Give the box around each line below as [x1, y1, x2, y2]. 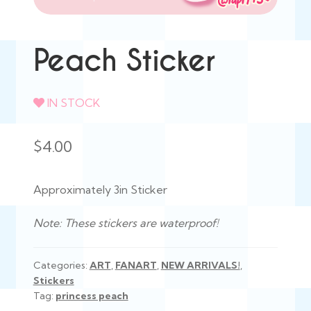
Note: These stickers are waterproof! [33, 215, 219, 230]
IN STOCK [44, 95, 100, 110]
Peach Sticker [33, 42, 215, 81]
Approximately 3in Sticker [33, 182, 167, 196]
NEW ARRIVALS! [160, 259, 240, 272]
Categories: [33, 259, 90, 272]
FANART [115, 259, 157, 272]
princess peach [55, 289, 128, 303]
